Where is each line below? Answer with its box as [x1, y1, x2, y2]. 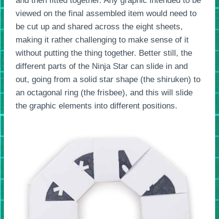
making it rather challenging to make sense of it [16, 35, 189, 45]
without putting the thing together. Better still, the [16, 48, 192, 58]
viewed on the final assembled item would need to [16, 9, 197, 19]
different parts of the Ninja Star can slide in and [16, 62, 188, 71]
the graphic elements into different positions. [16, 101, 177, 111]
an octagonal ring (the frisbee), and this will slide [16, 88, 193, 98]
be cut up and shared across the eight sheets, [16, 22, 183, 32]
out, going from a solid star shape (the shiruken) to [16, 75, 200, 85]
